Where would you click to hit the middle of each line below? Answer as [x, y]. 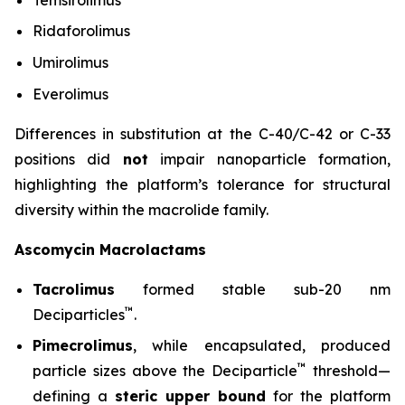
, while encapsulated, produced [262, 346]
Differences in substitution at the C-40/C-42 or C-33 [202, 133]
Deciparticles [79, 314]
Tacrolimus [74, 289]
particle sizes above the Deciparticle [165, 371]
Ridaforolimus [81, 31]
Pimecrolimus [83, 346]
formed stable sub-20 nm [253, 289]
